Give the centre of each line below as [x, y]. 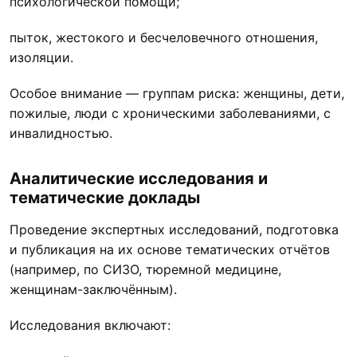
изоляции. [41, 57]
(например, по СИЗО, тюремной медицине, [145, 269]
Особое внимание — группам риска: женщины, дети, [177, 93]
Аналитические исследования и [139, 178]
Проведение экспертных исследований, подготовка [174, 229]
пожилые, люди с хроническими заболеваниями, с [170, 113]
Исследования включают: [90, 325]
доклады [164, 197]
